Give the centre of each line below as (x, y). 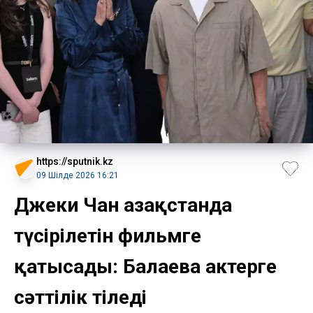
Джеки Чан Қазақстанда (123, 205)
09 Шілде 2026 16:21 (78, 175)
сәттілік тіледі (80, 297)
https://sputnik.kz (75, 161)
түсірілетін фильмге (108, 235)
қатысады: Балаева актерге (145, 266)
